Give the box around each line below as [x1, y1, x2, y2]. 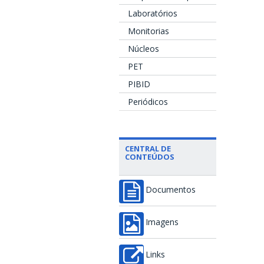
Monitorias [128, 25, 169, 37]
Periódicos [128, 95, 168, 107]
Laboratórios [128, 7, 177, 19]
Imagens [146, 217, 179, 226]
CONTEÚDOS [125, 151, 174, 162]
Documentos [146, 185, 196, 194]
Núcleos [128, 42, 159, 54]
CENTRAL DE [125, 143, 171, 154]
